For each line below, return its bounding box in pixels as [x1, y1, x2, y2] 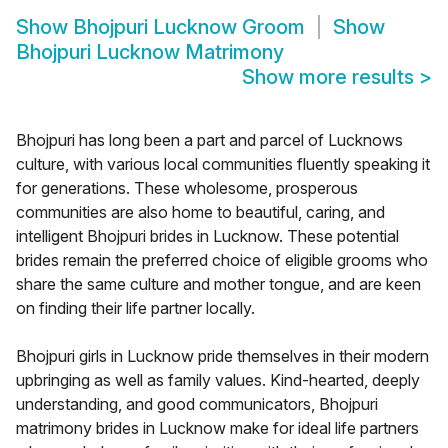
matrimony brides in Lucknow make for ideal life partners [16, 418, 419, 439]
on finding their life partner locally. [16, 298, 255, 319]
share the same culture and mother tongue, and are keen [16, 274, 421, 295]
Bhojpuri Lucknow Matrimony [16, 40, 284, 65]
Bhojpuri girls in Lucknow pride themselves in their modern [16, 346, 429, 367]
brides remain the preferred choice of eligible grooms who [16, 250, 428, 271]
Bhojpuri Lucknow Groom [73, 15, 305, 40]
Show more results [242, 65, 419, 90]
